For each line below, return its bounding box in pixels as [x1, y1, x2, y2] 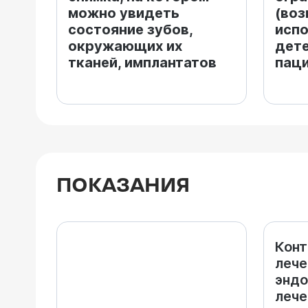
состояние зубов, [68, 21, 192, 38]
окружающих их [68, 38, 182, 54]
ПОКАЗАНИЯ [56, 175, 190, 197]
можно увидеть [68, 5, 179, 21]
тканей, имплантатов [68, 54, 217, 71]
